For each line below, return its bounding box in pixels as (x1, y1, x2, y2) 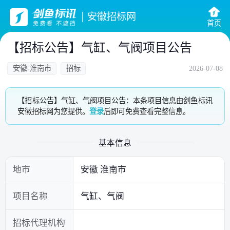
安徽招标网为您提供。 (17, 107, 90, 116)
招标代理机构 (12, 218, 65, 228)
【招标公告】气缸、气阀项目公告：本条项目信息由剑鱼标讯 (17, 96, 213, 105)
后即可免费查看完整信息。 (104, 107, 190, 116)
